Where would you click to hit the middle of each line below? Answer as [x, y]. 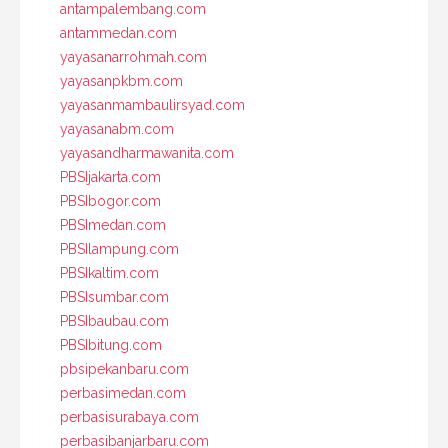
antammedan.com [118, 32]
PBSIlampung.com [119, 248]
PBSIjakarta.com [110, 176]
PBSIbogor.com [110, 200]
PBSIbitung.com [111, 344]
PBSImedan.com [113, 224]
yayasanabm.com [117, 128]
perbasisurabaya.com [129, 416]
